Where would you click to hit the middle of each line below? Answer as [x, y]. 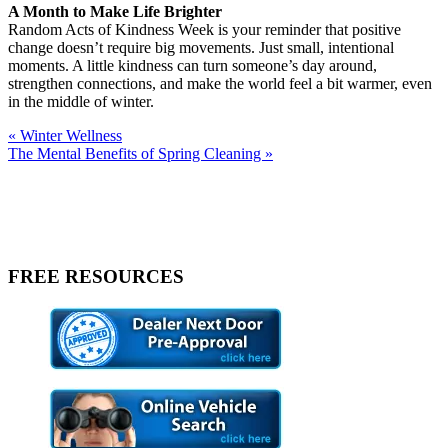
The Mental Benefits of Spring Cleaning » [140, 153]
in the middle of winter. [81, 101]
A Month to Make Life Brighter [115, 11]
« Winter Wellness [65, 135]
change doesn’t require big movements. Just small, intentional [201, 47]
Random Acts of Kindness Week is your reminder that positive [204, 29]
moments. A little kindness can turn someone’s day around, [192, 65]
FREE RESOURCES [96, 276]
